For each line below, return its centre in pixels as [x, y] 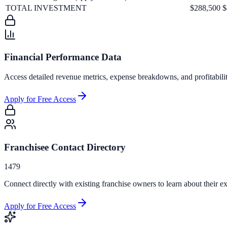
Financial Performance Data [63, 57]
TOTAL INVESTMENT [46, 8]
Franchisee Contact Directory [65, 147]
